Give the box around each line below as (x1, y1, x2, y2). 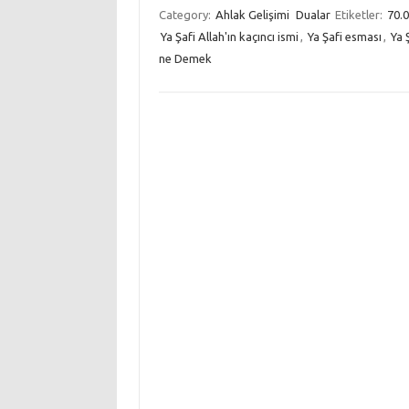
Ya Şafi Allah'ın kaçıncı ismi (160, 30, 299, 43)
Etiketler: (334, 8, 385, 21)
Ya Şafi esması (307, 30, 382, 43)
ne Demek (158, 52, 212, 65)
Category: (158, 8, 214, 21)
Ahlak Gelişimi (215, 8, 289, 21)
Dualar (295, 8, 330, 21)
